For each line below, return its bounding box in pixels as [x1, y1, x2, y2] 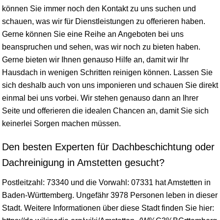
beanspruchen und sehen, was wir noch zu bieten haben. [2, 42, 200, 51]
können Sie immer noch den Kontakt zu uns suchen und [2, 4, 196, 13]
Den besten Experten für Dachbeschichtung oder [2, 141, 215, 152]
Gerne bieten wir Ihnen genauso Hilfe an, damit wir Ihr [2, 55, 189, 64]
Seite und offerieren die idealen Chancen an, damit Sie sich [2, 106, 209, 115]
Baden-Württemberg [2, 191, 72, 199]
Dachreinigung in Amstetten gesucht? [2, 157, 165, 168]
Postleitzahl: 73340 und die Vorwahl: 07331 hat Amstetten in [2, 178, 211, 187]
